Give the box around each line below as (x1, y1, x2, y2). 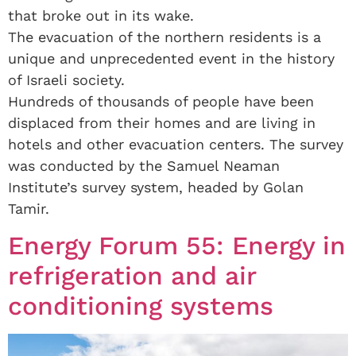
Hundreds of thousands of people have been (8, 92, 314, 110)
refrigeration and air (8, 261, 256, 292)
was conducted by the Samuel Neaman (8, 157, 280, 174)
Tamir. (8, 199, 49, 217)
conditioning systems (8, 291, 273, 322)
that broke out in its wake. (8, 6, 194, 24)
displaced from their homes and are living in (8, 114, 315, 131)
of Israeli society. (8, 71, 125, 88)
